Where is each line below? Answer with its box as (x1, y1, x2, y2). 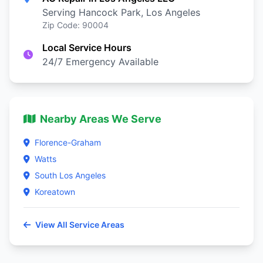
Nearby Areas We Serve (40, 113, 161, 125)
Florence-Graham (35, 137, 101, 147)
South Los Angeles (35, 170, 106, 180)
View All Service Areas (35, 220, 124, 230)
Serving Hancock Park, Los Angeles (42, 6, 200, 18)
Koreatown (35, 187, 75, 197)
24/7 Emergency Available (42, 56, 159, 68)
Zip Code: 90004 (42, 20, 109, 30)
